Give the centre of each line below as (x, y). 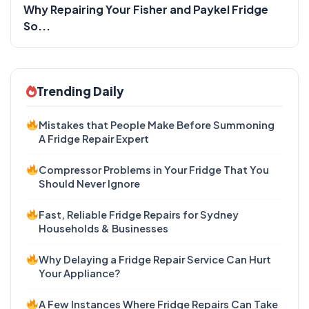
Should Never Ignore (90, 183)
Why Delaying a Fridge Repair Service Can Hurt (155, 259)
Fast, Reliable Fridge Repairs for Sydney (139, 214)
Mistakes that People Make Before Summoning (157, 124)
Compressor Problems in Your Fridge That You (154, 169)
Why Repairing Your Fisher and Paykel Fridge (146, 9)
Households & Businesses (104, 228)
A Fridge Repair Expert (94, 138)
